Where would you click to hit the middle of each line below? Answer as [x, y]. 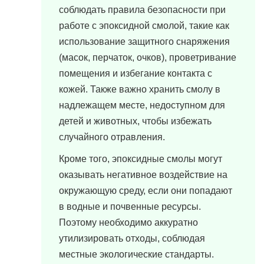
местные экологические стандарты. [136, 254]
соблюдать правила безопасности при [142, 10]
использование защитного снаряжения [144, 42]
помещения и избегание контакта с [136, 73]
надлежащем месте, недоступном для [142, 105]
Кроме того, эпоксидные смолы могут [141, 159]
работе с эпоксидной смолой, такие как [144, 26]
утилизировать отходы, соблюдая [132, 238]
